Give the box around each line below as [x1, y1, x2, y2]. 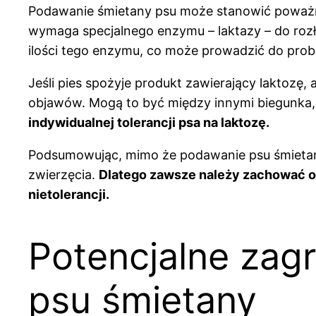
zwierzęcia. [28, 166, 99, 182]
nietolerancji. [28, 186, 109, 202]
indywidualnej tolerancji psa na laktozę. [28, 114, 269, 130]
